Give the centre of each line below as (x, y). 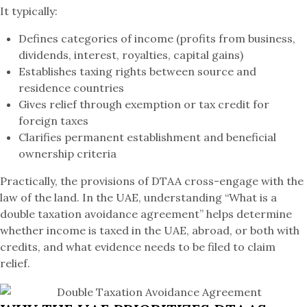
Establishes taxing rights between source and (138, 71)
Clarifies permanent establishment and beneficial (148, 137)
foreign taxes (54, 121)
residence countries (72, 88)
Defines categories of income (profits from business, (157, 38)
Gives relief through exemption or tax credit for (144, 104)
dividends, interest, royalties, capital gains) (131, 55)
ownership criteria (68, 153)
